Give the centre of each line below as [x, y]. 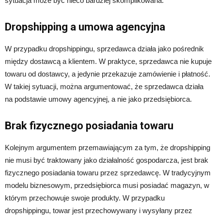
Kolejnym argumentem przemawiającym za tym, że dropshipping [108, 147]
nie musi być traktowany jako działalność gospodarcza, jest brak [107, 160]
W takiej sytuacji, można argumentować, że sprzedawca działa [104, 86]
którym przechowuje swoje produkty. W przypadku [85, 198]
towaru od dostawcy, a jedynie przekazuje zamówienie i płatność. [108, 74]
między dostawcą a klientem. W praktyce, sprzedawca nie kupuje [108, 61]
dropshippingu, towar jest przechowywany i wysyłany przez [99, 210]
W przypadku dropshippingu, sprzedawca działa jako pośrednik [104, 49]
